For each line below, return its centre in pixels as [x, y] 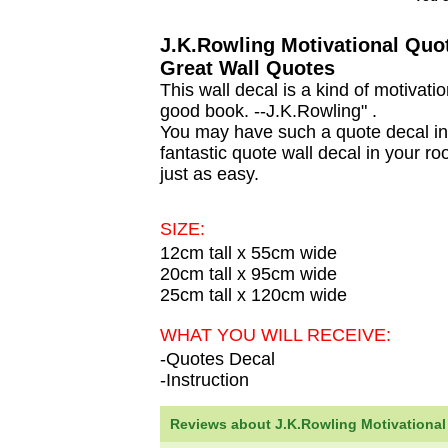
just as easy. [209, 174]
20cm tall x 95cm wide [248, 274]
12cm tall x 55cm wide [248, 253]
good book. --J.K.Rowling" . [268, 111]
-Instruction [204, 380]
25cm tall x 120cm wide [253, 295]
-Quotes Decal [217, 359]
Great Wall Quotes [247, 68]
